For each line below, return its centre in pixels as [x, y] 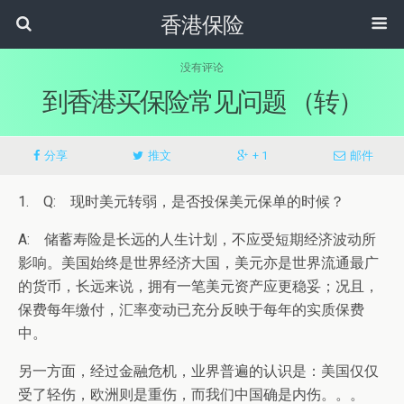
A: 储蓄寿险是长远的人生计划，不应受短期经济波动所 [197, 239]
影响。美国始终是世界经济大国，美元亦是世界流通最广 [198, 263]
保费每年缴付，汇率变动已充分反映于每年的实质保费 [191, 310]
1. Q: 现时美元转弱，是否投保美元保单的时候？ [181, 202]
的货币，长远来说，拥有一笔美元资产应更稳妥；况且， [198, 286]
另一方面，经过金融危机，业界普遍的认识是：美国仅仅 [198, 371]
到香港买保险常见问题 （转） [202, 101]
